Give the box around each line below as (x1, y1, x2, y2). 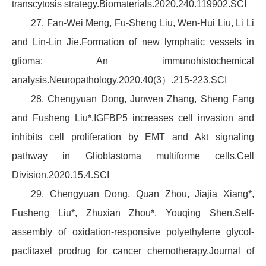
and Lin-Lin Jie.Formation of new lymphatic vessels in (12, 37, 254, 47)
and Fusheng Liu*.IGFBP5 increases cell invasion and (12, 113, 254, 123)
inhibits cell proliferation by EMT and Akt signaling (12, 132, 254, 142)
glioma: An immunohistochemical (12, 56, 254, 66)
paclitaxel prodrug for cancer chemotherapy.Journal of (12, 246, 254, 256)
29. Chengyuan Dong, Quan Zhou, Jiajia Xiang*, (31, 189, 254, 199)
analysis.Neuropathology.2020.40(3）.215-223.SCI (12, 75, 227, 85)
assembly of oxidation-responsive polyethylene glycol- (12, 227, 254, 237)
